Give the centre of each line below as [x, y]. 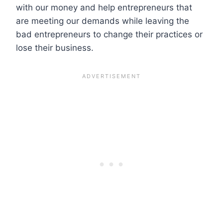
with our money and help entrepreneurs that [104, 7]
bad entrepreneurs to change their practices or [109, 34]
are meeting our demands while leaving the [103, 21]
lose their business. [55, 48]
